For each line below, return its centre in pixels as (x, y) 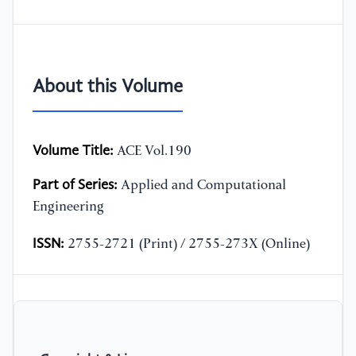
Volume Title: (73, 151)
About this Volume (108, 88)
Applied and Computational (202, 186)
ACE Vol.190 (153, 152)
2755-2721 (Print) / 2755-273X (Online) (187, 245)
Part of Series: (75, 186)
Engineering (68, 207)
